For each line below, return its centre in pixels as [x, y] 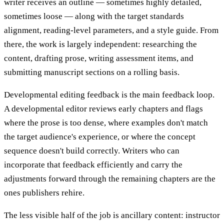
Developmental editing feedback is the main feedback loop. [109, 95]
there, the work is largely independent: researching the [100, 44]
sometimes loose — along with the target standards [94, 16]
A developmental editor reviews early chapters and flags [103, 109]
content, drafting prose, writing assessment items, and [99, 58]
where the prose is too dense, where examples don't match [106, 123]
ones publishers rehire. [44, 193]
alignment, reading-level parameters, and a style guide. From [111, 30]
